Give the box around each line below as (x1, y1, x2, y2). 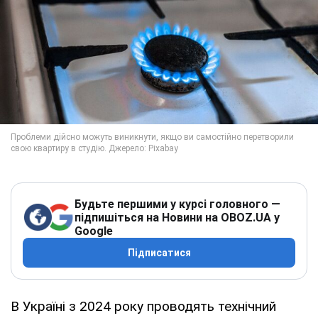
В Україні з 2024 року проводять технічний (11, 297, 276, 314)
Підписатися (127, 246, 191, 258)
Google (75, 224, 113, 238)
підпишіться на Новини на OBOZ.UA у (75, 210, 280, 224)
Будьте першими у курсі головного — (75, 197, 280, 211)
